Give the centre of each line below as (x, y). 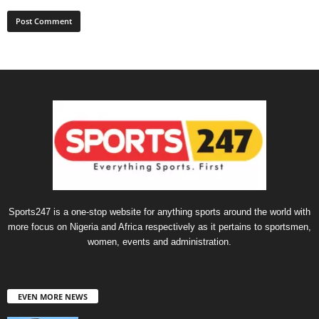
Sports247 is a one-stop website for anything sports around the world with (159, 212)
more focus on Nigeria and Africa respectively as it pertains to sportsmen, (159, 227)
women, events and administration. (159, 242)
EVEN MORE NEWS (53, 297)
